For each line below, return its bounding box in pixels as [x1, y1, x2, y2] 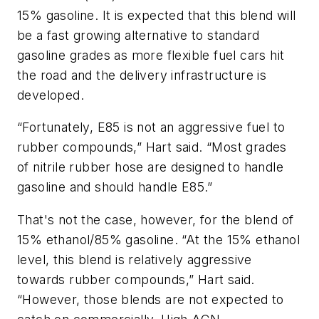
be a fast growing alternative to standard [17, 27, 260, 43]
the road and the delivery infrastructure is [17, 67, 267, 83]
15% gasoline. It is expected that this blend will [17, 7, 296, 23]
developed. [17, 87, 85, 103]
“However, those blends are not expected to [17, 291, 284, 307]
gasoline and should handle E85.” [17, 179, 213, 195]
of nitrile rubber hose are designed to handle [17, 159, 283, 175]
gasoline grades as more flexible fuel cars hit [17, 47, 285, 63]
